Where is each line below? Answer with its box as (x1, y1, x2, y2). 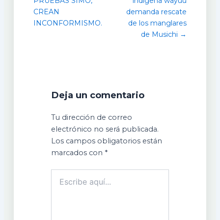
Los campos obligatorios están (51, 136, 163, 145)
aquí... (51, 179, 70, 188)
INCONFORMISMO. (33, 19, 102, 28)
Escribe (51, 169, 76, 178)
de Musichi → (141, 30, 187, 39)
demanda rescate (126, 7, 187, 17)
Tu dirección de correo (51, 112, 133, 122)
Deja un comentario (51, 89, 145, 101)
